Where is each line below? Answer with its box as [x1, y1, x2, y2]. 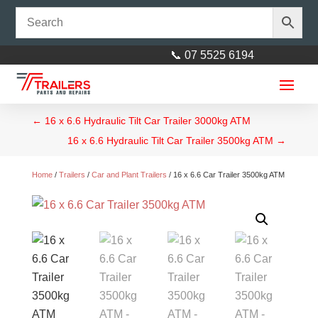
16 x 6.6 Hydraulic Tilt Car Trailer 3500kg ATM [67, 134, 274, 146]
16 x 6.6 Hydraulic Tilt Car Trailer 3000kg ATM [44, 114, 251, 126]
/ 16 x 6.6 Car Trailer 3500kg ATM [166, 170, 285, 179]
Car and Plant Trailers [91, 170, 167, 179]
